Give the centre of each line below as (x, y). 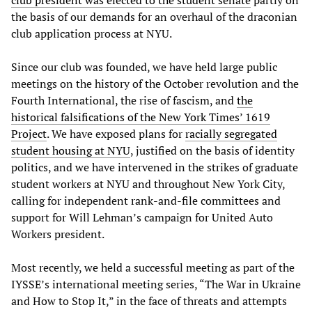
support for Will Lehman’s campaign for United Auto (142, 218)
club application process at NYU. (92, 34)
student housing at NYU (71, 151)
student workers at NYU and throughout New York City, (148, 184)
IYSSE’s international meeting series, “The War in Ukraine (156, 284)
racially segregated (231, 134)
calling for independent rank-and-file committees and (146, 201)
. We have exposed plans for (116, 134)
